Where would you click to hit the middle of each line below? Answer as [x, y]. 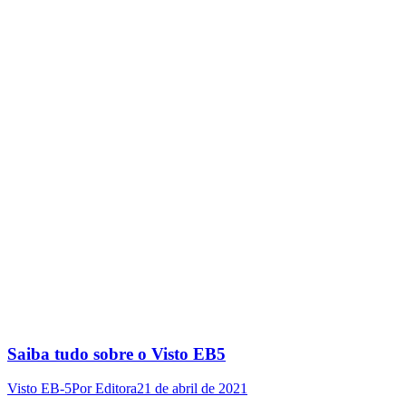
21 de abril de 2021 [192, 389]
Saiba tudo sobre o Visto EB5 [116, 353]
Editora [116, 389]
